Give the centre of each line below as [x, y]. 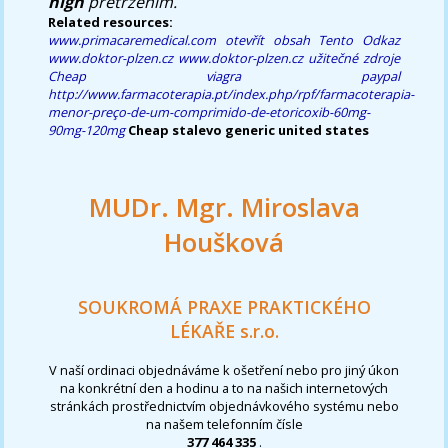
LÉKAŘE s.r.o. [224, 331]
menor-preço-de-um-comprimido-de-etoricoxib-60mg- [209, 111]
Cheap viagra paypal [224, 75]
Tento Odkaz [359, 39]
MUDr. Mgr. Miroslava [224, 207]
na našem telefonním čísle [224, 423]
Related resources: [111, 21]
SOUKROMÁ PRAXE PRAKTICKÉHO [224, 307]
